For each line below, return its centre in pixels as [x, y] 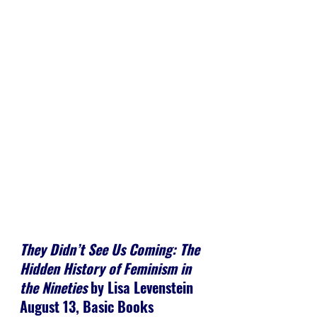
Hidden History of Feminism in [107, 269]
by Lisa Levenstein [140, 288]
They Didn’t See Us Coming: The [111, 249]
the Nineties [53, 288]
